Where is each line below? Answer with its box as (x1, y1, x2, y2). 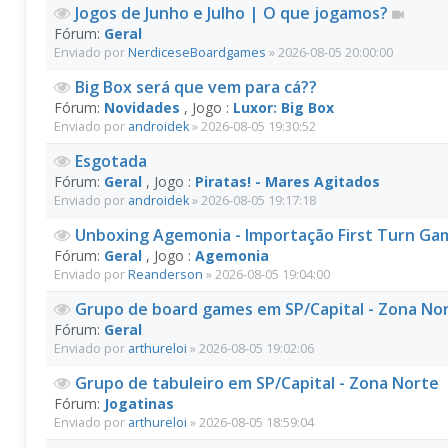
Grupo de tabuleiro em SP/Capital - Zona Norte (75, 372, 439, 394)
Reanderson (128, 266, 203, 283)
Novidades (104, 98, 180, 117)
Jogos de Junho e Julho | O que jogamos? (75, 2, 392, 24)
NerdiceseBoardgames (128, 44, 266, 61)
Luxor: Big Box (233, 98, 334, 117)
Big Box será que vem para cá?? (75, 76, 317, 98)
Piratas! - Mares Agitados (195, 172, 380, 191)
